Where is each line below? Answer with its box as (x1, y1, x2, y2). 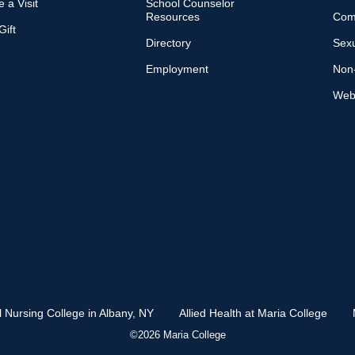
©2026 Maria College (129, 329, 226, 342)
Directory (145, 36, 191, 49)
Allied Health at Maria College (179, 307, 327, 320)
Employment (145, 63, 208, 75)
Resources (145, 10, 200, 23)
